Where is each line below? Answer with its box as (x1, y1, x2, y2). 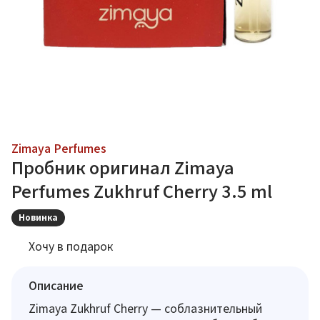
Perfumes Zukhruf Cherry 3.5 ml (11, 181, 272, 202)
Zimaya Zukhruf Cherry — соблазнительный (29, 301, 262, 316)
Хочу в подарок (29, 239, 113, 254)
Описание (29, 279, 84, 293)
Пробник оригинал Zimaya (11, 158, 234, 179)
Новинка (19, 212, 58, 224)
